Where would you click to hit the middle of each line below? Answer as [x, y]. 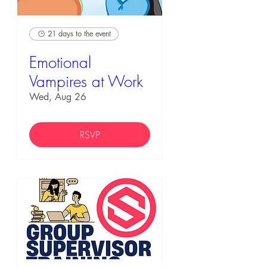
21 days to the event [79, 34]
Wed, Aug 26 [58, 97]
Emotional [60, 62]
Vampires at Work [86, 81]
